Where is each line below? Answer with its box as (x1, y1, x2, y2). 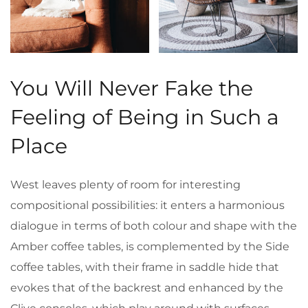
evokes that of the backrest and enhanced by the (10, 281, 283, 295)
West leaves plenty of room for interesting (10, 178, 241, 192)
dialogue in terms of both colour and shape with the (10, 219, 297, 233)
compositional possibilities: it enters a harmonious (10, 199, 285, 212)
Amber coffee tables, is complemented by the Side (10, 240, 289, 254)
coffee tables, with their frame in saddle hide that (10, 261, 279, 274)
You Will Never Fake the (10, 76, 253, 102)
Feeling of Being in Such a (10, 104, 279, 131)
